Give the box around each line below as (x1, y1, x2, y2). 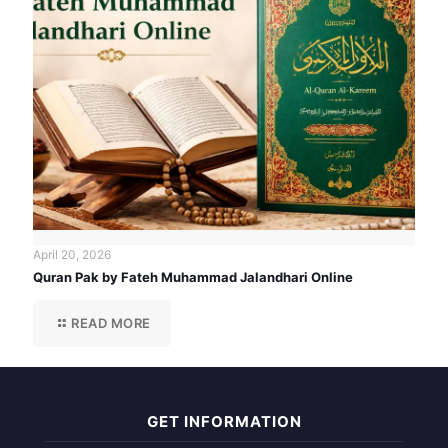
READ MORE (71, 315, 151, 332)
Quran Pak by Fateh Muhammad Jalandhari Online (33, 269, 353, 286)
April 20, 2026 (33, 247, 111, 263)
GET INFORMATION (146, 412, 302, 432)
